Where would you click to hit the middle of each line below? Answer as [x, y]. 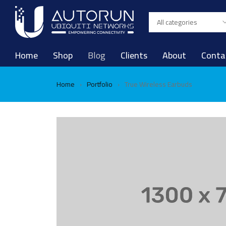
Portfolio [100, 84]
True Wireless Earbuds [158, 84]
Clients [134, 55]
